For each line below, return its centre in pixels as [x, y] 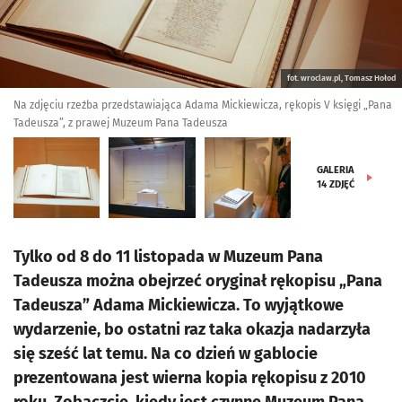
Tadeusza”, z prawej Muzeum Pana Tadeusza [121, 123]
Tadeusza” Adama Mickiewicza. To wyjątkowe [179, 305]
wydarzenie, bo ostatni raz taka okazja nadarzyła [192, 329]
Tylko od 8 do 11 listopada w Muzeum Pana [168, 257]
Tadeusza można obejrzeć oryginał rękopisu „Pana [198, 281]
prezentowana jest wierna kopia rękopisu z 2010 [190, 378]
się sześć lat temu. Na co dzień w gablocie [166, 354]
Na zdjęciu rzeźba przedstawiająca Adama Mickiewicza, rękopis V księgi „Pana [203, 105]
